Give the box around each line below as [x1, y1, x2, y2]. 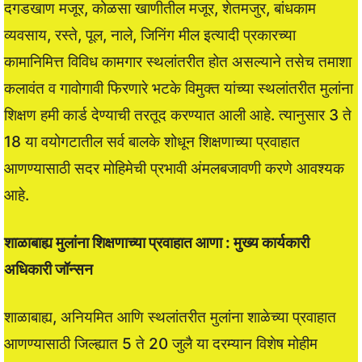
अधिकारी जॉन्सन [4, 259, 93, 279]
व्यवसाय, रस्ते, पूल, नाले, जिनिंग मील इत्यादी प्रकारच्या [4, 25, 296, 44]
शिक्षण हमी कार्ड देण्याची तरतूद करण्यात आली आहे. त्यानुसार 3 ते [4, 105, 351, 124]
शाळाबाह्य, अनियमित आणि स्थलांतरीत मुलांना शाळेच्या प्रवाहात [4, 307, 336, 326]
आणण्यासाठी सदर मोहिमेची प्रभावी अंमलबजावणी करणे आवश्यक [4, 158, 344, 178]
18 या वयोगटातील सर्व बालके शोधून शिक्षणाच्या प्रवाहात [4, 132, 300, 151]
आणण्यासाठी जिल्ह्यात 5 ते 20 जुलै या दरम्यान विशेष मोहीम [4, 334, 318, 353]
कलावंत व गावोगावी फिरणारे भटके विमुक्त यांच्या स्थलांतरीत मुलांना [4, 78, 353, 98]
